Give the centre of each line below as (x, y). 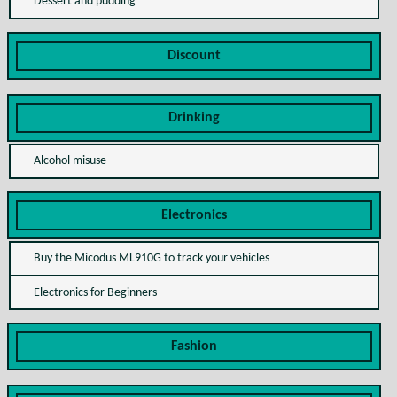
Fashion (194, 347)
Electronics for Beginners (95, 292)
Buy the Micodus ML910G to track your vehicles (151, 259)
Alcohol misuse (70, 161)
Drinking (194, 117)
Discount (194, 55)
